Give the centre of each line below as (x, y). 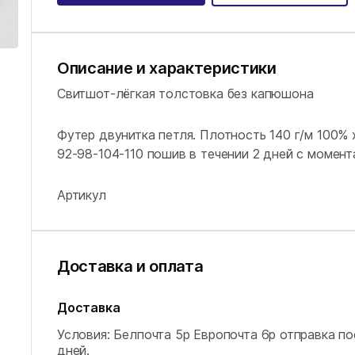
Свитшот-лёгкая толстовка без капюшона (185, 94)
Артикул (82, 195)
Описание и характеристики (167, 68)
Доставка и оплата (130, 266)
